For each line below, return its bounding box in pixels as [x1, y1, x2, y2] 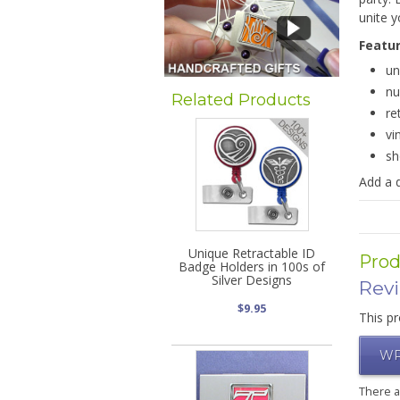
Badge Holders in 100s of [179, 257, 325, 275]
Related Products [171, 88, 311, 110]
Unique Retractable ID [188, 244, 315, 262]
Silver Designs [212, 271, 292, 288]
